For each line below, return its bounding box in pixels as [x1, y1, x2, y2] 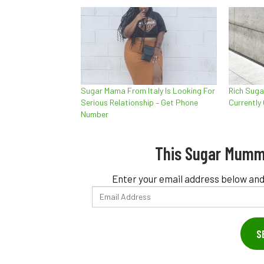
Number [81, 108, 108, 119]
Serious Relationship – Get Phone [81, 97, 198, 107]
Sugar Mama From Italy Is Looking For [81, 85, 215, 95]
